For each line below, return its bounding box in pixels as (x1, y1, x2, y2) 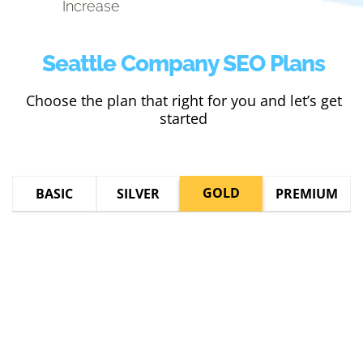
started (160, 109, 207, 129)
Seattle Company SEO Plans (42, 49, 325, 77)
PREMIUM (275, 185, 338, 203)
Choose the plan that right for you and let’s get (25, 91, 342, 111)
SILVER (116, 185, 160, 203)
